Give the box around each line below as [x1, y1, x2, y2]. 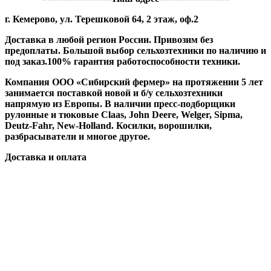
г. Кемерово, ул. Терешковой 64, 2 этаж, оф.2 [5, 14, 198, 25]
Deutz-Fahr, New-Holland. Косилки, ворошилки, [5, 120, 212, 131]
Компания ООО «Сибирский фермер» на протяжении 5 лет [5, 77, 263, 88]
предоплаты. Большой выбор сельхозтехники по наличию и [5, 45, 266, 56]
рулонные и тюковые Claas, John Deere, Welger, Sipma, [5, 109, 243, 120]
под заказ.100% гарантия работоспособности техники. [5, 56, 240, 67]
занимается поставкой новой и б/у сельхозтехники [5, 88, 223, 99]
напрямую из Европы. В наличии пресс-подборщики [5, 99, 235, 109]
